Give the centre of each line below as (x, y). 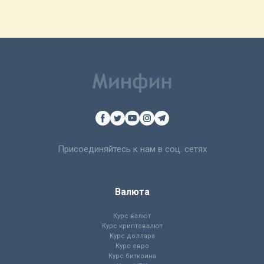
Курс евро (132, 246)
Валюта (132, 192)
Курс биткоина (132, 256)
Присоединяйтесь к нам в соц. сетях (132, 149)
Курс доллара (132, 236)
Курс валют (132, 216)
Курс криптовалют (132, 226)
